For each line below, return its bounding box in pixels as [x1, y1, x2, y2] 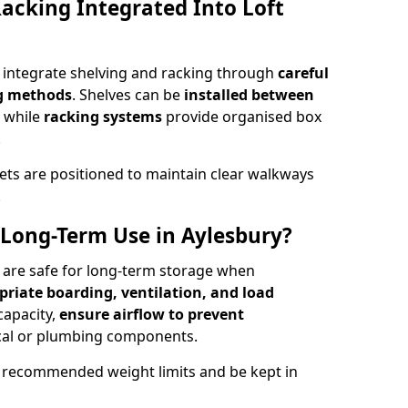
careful [278, 63, 329, 83]
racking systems [44, 107, 162, 127]
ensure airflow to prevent [59, 304, 244, 324]
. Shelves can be [72, 85, 184, 105]
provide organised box [162, 107, 321, 127]
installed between [184, 85, 314, 105]
